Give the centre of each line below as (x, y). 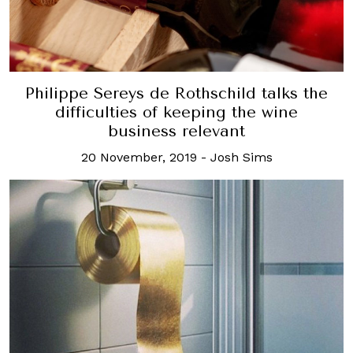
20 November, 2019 (139, 157)
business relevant (176, 131)
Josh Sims (241, 157)
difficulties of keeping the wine (176, 112)
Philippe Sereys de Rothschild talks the (176, 93)
